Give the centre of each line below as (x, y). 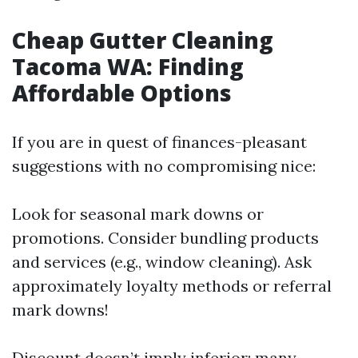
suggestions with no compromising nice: (164, 166)
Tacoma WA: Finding (128, 67)
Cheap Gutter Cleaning (143, 40)
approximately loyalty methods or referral (172, 286)
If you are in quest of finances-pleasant (159, 142)
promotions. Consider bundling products (165, 238)
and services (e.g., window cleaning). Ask (162, 262)
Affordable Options (122, 93)
